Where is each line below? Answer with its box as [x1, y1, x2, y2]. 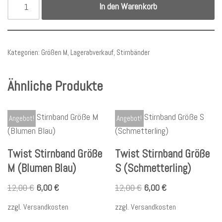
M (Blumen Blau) [7, 161, 76, 175]
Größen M [41, 48, 67, 57]
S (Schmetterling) [115, 161, 191, 175]
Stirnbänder [116, 48, 150, 57]
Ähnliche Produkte [7, 77, 103, 95]
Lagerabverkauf [70, 48, 113, 57]
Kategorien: [7, 48, 41, 57]
